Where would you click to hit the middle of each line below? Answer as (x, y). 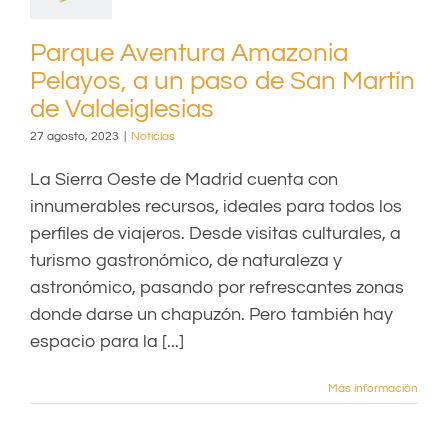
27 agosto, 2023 (74, 136)
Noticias (153, 136)
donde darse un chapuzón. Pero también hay (211, 314)
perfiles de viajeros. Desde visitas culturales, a (215, 233)
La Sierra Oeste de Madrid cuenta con (184, 179)
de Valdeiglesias (122, 109)
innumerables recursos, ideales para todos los (216, 206)
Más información (373, 388)
